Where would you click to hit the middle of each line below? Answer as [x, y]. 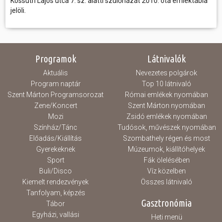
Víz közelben [166, 171]
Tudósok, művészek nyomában [166, 127]
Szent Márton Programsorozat [55, 95]
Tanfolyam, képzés [55, 193]
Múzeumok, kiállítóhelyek [166, 149]
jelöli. [18, 10]
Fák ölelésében [166, 160]
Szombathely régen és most [166, 138]
